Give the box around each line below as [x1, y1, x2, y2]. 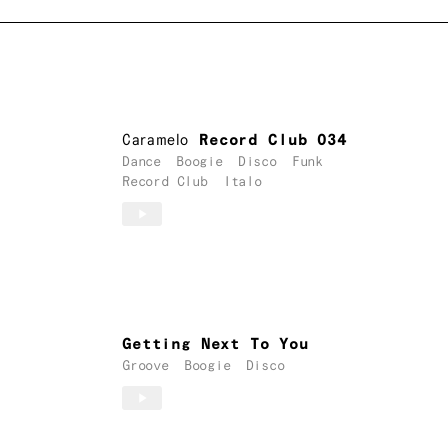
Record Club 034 [199, 132, 347, 150]
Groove [122, 358, 169, 373]
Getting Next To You [122, 335, 309, 353]
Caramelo [122, 132, 190, 150]
